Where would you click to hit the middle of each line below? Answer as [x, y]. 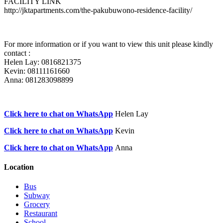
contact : [17, 53]
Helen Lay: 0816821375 [43, 62]
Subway [37, 196]
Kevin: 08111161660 [37, 71]
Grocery [37, 205]
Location [19, 167]
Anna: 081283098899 [39, 80]
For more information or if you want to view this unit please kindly [109, 44]
